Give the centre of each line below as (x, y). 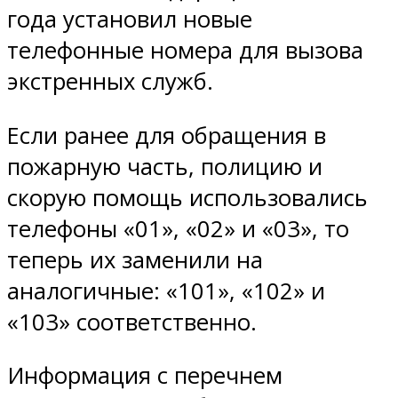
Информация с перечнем (145, 376)
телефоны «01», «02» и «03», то (178, 228)
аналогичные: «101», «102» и (166, 291)
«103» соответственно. (132, 322)
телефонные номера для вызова (185, 51)
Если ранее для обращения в (167, 135)
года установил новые (130, 20)
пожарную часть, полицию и (165, 166)
